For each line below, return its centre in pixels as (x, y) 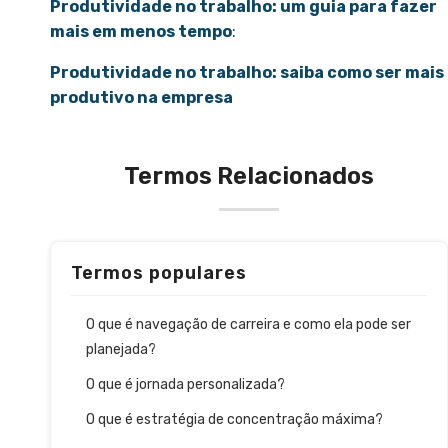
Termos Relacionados (249, 176)
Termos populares (159, 273)
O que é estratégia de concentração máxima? (236, 420)
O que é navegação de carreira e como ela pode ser (248, 325)
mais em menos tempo (141, 32)
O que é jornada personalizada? (187, 385)
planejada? (122, 350)
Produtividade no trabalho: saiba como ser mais (247, 73)
